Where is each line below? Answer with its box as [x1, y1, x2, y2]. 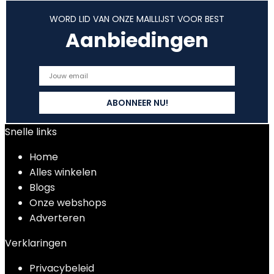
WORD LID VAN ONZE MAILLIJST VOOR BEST [50, 13, 224, 25]
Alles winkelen [29, 165, 97, 179]
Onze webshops [29, 196, 106, 210]
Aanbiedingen [65, 26, 209, 54]
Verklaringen [5, 236, 67, 250]
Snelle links [5, 125, 57, 139]
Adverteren [29, 211, 85, 225]
